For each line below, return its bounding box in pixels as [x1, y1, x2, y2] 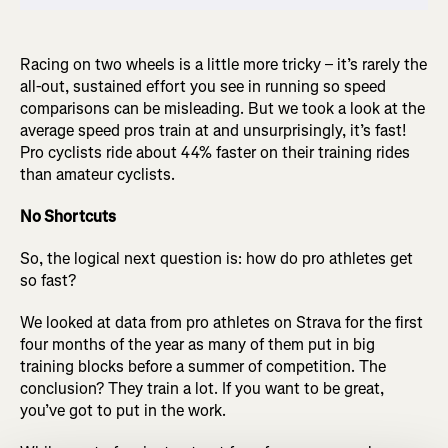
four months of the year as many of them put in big [20, 334, 375, 356]
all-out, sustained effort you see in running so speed [20, 76, 386, 98]
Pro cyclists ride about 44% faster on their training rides [20, 142, 410, 164]
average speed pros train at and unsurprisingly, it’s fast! [20, 120, 406, 142]
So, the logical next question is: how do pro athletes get [20, 248, 413, 270]
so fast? [20, 270, 76, 292]
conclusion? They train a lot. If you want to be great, [20, 378, 384, 400]
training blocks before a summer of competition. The [20, 356, 386, 378]
